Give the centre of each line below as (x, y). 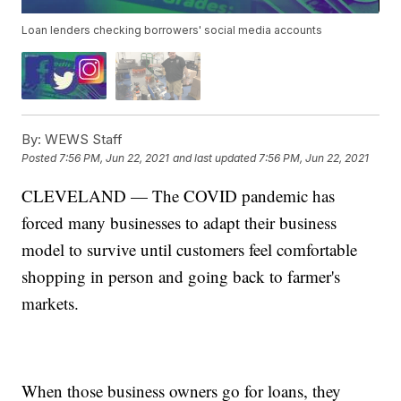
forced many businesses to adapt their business (179, 222)
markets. (51, 303)
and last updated (215, 158)
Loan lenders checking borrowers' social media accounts (172, 30)
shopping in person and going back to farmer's (181, 276)
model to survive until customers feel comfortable (190, 249)
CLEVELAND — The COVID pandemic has (179, 195)
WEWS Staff (82, 139)
